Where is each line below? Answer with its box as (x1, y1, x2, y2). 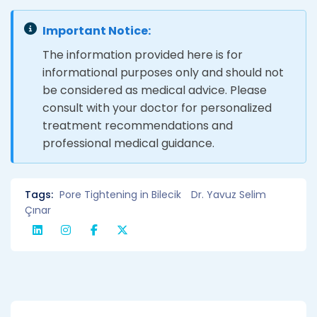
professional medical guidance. (42, 134, 214, 151)
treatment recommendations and (42, 117, 233, 134)
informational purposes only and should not (42, 64, 284, 81)
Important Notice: (42, 22, 151, 39)
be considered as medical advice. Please (42, 81, 267, 98)
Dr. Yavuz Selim (191, 187, 266, 202)
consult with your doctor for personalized (42, 99, 272, 116)
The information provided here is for (42, 46, 243, 63)
